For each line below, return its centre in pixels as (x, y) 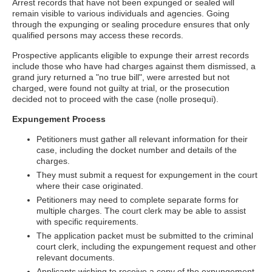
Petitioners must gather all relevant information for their (142, 139)
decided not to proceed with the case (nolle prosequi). (115, 99)
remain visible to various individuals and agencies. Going (121, 13)
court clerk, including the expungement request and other (146, 246)
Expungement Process (59, 119)
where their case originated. (90, 186)
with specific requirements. (87, 222)
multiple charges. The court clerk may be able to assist (141, 211)
